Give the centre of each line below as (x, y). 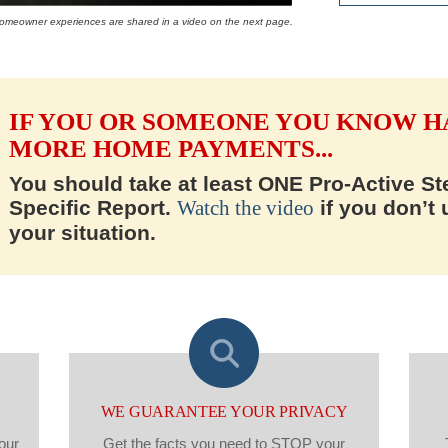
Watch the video (245, 208)
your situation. (82, 232)
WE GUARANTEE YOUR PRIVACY (224, 411)
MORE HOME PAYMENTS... (171, 148)
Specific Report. (93, 207)
